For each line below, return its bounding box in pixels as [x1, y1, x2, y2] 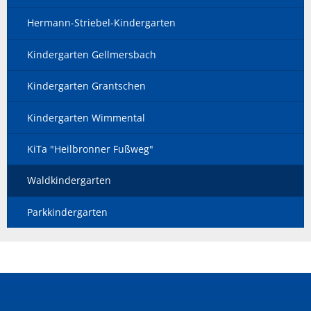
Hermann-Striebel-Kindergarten [27, 16, 176, 30]
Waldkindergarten [27, 174, 111, 187]
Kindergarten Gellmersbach [27, 47, 156, 61]
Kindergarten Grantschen [27, 79, 146, 93]
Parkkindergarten [27, 205, 108, 219]
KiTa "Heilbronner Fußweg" [27, 142, 153, 155]
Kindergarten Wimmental [27, 110, 145, 124]
